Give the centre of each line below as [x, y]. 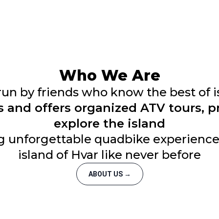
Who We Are [109, 76]
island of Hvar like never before [109, 155]
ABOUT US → [109, 174]
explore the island [109, 124]
